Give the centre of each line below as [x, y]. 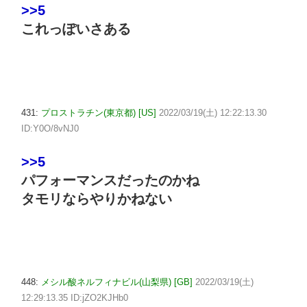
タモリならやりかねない [97, 198]
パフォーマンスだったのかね [110, 180]
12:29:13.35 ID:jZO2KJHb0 [75, 298]
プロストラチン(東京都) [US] [99, 113]
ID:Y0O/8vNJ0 [50, 129]
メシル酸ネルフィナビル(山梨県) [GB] [117, 282]
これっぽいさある [76, 29]
